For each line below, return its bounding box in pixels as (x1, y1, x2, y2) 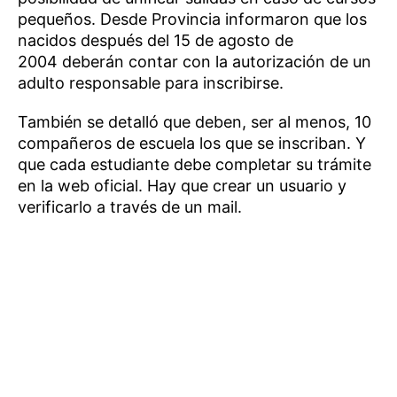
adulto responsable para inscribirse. (18, 73, 284, 92)
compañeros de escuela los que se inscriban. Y (18, 133, 366, 152)
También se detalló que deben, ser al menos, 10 (18, 112, 371, 131)
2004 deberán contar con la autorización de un (18, 51, 371, 71)
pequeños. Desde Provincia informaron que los (18, 9, 367, 28)
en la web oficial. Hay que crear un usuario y (18, 175, 346, 195)
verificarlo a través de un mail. (18, 197, 242, 216)
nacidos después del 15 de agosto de (18, 30, 293, 50)
